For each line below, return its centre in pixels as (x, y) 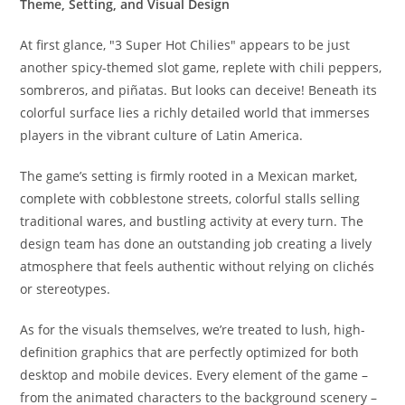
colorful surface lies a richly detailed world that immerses (195, 113)
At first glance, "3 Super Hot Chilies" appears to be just (185, 45)
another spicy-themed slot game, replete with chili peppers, (201, 67)
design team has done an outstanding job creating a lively (196, 244)
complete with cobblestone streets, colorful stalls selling (190, 198)
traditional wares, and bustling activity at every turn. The (192, 221)
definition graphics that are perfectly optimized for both (190, 352)
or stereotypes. (66, 289)
